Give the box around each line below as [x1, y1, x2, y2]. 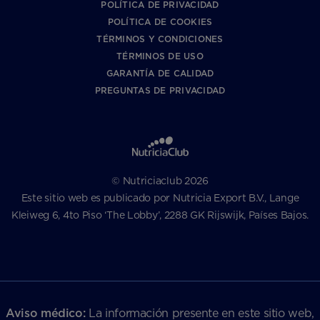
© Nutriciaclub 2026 [111, 175, 209, 187]
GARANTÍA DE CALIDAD [106, 68, 214, 79]
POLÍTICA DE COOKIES [107, 16, 213, 28]
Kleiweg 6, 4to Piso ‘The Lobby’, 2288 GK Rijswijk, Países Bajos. [11, 209, 309, 221]
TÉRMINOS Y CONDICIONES [96, 34, 224, 45]
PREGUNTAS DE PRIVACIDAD [94, 85, 226, 96]
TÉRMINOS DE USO [116, 51, 204, 62]
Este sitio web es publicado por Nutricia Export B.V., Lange [21, 192, 299, 204]
